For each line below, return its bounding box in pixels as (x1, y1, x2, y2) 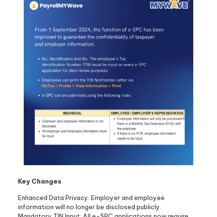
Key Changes (17, 177, 62, 185)
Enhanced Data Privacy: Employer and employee (17, 193, 165, 201)
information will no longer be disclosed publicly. (17, 202, 161, 211)
